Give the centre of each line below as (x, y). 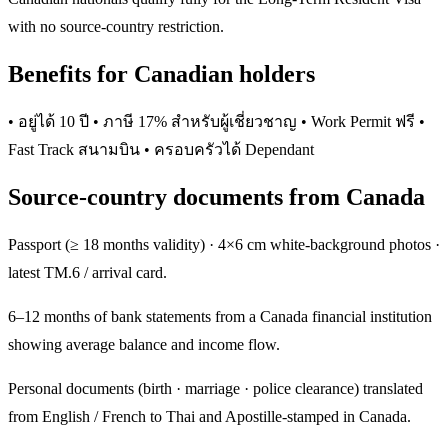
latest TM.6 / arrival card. (87, 273)
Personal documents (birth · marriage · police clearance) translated (215, 389)
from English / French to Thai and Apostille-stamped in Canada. (209, 417)
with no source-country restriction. (116, 27)
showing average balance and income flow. (144, 345)
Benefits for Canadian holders (161, 74)
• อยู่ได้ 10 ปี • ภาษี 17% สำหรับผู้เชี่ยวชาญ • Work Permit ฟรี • (216, 122)
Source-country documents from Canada (216, 197)
